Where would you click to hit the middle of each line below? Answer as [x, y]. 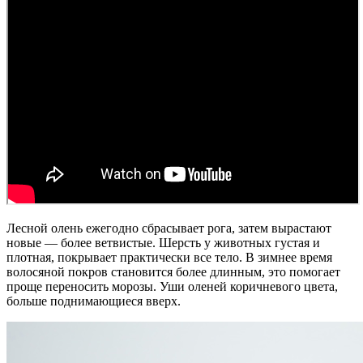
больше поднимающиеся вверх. [94, 301]
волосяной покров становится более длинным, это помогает [173, 271]
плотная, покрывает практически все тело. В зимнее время [169, 257]
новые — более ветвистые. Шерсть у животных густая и [163, 242]
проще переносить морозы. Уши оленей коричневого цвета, [172, 286]
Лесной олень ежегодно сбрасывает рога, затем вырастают [169, 228]
